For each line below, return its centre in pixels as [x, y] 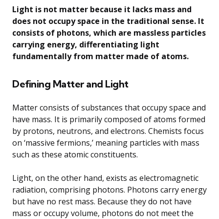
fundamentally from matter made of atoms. [100, 56]
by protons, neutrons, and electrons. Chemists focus [108, 131]
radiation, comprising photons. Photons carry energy [109, 190]
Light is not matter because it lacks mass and [102, 10]
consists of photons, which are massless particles [109, 33]
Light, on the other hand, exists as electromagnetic [105, 178]
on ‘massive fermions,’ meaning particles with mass [106, 143]
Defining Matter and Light [70, 84]
